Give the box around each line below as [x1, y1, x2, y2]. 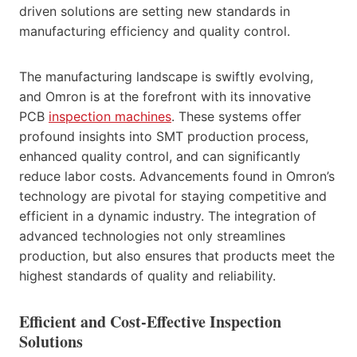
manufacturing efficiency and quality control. [19, 22, 290, 39]
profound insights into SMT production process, [19, 127, 308, 144]
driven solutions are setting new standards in [19, 2, 290, 19]
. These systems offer [171, 108, 301, 124]
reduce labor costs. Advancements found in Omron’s [19, 167, 335, 184]
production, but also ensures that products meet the [19, 247, 335, 264]
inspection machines [49, 108, 171, 124]
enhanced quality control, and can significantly [19, 147, 300, 164]
